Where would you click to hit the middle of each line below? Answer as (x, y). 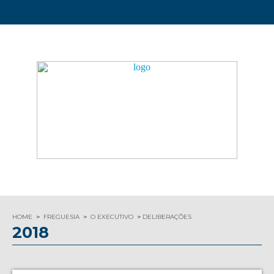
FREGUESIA (61, 217)
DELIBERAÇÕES (167, 217)
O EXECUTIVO (112, 217)
